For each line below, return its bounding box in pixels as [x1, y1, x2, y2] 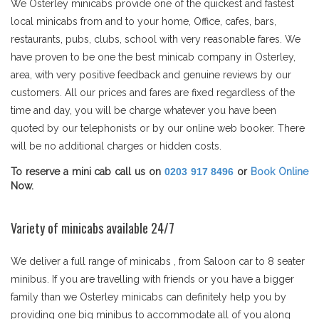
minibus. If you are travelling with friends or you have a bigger [11, 273, 294, 285]
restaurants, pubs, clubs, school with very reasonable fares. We [11, 33, 300, 45]
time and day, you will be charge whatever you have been [11, 105, 276, 116]
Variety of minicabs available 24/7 [11, 219, 174, 237]
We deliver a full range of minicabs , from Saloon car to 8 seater [11, 256, 305, 267]
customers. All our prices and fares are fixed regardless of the [11, 87, 295, 98]
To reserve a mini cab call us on [11, 166, 164, 177]
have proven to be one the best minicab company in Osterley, [11, 51, 296, 63]
